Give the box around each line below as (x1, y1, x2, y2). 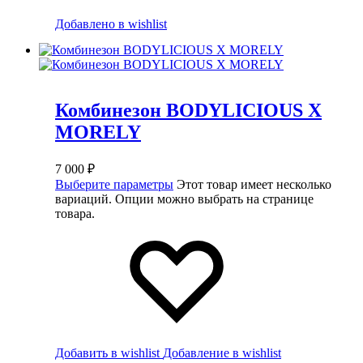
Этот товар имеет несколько (177, 177, 331, 191)
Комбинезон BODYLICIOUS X (55, 99, 322, 121)
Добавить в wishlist (55, 345, 160, 360)
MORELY (55, 121, 141, 143)
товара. (55, 206, 95, 220)
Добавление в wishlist (163, 345, 281, 360)
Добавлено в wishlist (55, 16, 167, 31)
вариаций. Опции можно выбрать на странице (55, 191, 314, 206)
